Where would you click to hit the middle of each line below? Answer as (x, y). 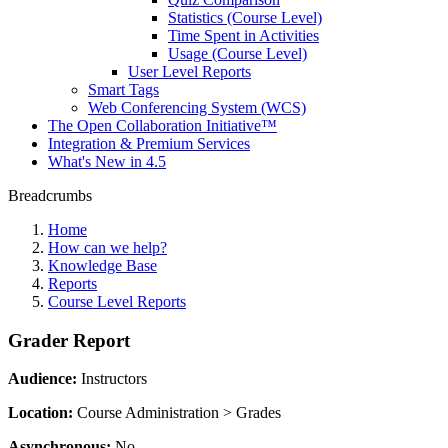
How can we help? (107, 247)
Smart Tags (123, 89)
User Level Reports (189, 71)
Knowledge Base (102, 265)
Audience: (42, 379)
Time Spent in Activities (243, 35)
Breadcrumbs (50, 195)
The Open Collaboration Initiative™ (162, 125)
